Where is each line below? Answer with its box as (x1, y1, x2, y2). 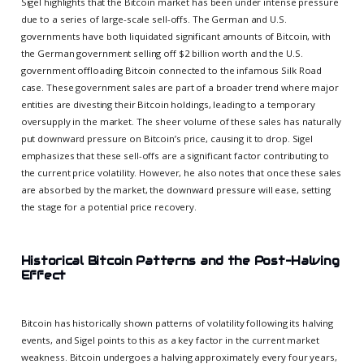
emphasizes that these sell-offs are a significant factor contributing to (20, 149, 329, 162)
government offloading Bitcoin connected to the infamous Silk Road (20, 64, 323, 77)
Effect (20, 268, 67, 284)
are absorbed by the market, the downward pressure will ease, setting (20, 184, 331, 197)
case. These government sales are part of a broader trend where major (20, 81, 339, 94)
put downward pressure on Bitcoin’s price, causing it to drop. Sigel (20, 132, 313, 145)
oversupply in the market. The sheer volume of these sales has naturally (20, 115, 341, 128)
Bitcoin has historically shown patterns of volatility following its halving (20, 317, 334, 330)
